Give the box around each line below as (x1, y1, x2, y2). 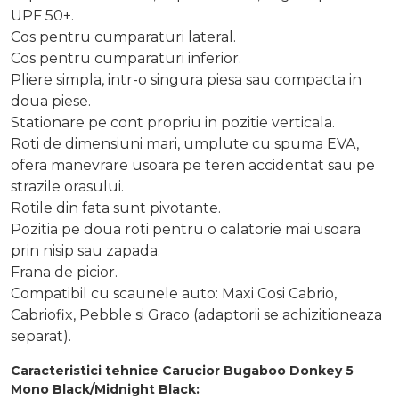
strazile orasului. (11, 178, 124, 196)
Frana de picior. (11, 264, 118, 281)
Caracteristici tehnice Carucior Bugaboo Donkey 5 (11, 362, 354, 379)
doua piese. (11, 93, 91, 110)
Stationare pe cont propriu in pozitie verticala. (11, 114, 335, 132)
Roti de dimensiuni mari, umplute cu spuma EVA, (11, 135, 359, 153)
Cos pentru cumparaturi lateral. (11, 28, 236, 46)
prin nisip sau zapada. (11, 242, 160, 260)
